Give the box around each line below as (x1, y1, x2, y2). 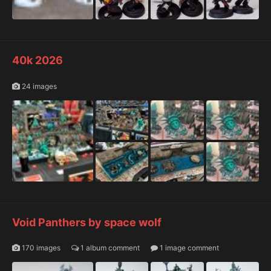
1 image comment (158, 243, 219, 252)
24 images (20, 81, 57, 91)
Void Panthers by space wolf (12, 215, 162, 229)
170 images (20, 243, 60, 252)
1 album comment (79, 243, 140, 252)
